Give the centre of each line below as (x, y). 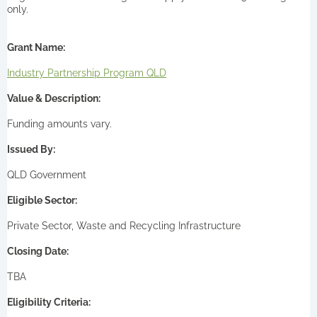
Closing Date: (38, 251)
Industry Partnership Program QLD (87, 73)
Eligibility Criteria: (49, 302)
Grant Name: (36, 47)
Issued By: (31, 149)
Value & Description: (54, 98)
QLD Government (47, 174)
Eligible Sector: (42, 200)
